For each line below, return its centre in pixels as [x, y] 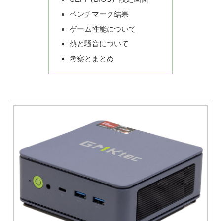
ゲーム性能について [103, 29]
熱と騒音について [99, 43]
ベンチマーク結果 [99, 14]
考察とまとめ [92, 58]
